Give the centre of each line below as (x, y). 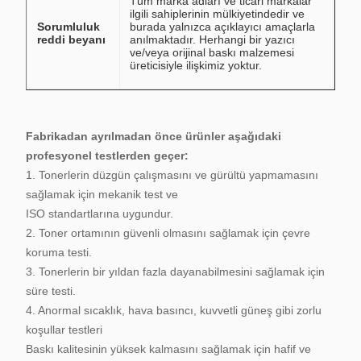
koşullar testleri (64, 330)
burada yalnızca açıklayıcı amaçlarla (222, 27)
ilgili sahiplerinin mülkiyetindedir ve (217, 14)
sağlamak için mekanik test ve (102, 194)
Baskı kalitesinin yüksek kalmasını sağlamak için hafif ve (168, 349)
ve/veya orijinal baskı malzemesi (212, 52)
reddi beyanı (71, 39)
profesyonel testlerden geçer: (107, 156)
